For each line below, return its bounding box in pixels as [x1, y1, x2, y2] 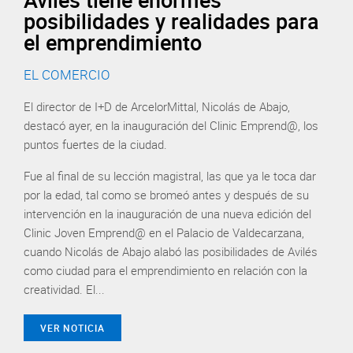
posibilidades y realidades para [24, 6, 319, 35]
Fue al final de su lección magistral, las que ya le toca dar [24, 167, 316, 184]
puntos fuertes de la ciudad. [24, 136, 167, 152]
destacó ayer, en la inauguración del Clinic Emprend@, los [24, 117, 318, 133]
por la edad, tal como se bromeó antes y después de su [24, 186, 309, 203]
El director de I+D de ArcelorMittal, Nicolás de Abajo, [24, 98, 290, 114]
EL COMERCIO [24, 65, 110, 84]
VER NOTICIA [40, 321, 105, 334]
